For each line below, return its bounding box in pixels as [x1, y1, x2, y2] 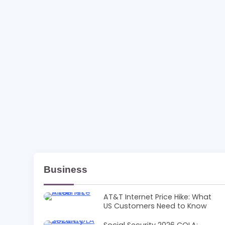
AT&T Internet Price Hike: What [103, 192, 212, 202]
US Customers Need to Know [103, 201, 207, 211]
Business [44, 164, 88, 175]
